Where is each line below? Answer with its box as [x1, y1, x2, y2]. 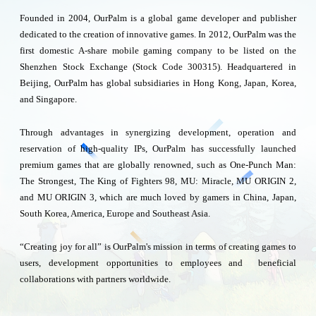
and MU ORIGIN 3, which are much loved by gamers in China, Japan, [20, 191, 296, 202]
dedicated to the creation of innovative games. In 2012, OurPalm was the [20, 28, 296, 39]
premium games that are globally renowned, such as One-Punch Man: [20, 159, 296, 170]
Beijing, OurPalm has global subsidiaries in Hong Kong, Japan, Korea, [20, 77, 296, 88]
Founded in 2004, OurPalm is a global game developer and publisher [20, 12, 296, 23]
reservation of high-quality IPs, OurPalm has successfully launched [20, 142, 296, 154]
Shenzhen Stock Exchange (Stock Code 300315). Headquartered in [20, 61, 296, 72]
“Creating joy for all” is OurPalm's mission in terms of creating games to [20, 241, 296, 252]
